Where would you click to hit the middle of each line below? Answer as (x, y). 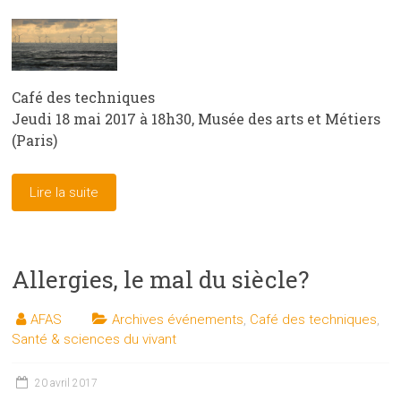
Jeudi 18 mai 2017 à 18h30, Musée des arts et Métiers (196, 119)
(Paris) (35, 141)
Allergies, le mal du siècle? (161, 280)
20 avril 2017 (67, 384)
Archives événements (178, 320)
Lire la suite (64, 193)
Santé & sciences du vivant (94, 340)
